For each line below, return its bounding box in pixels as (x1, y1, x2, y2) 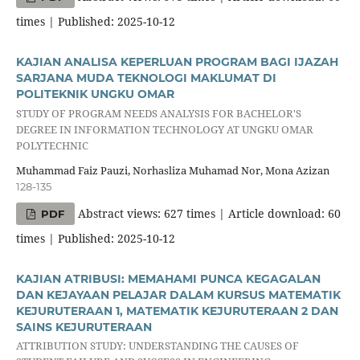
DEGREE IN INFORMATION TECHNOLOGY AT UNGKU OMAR (15, 121, 313, 137)
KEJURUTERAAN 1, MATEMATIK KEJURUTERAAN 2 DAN (15, 304, 338, 319)
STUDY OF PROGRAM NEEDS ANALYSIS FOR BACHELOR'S (15, 105, 301, 121)
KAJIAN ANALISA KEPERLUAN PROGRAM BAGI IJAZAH (15, 55, 338, 70)
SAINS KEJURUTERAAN (15, 320, 152, 335)
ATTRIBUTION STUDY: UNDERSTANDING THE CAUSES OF (15, 338, 299, 354)
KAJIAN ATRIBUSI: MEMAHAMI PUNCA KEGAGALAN (15, 272, 321, 287)
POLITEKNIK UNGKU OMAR (15, 87, 174, 102)
